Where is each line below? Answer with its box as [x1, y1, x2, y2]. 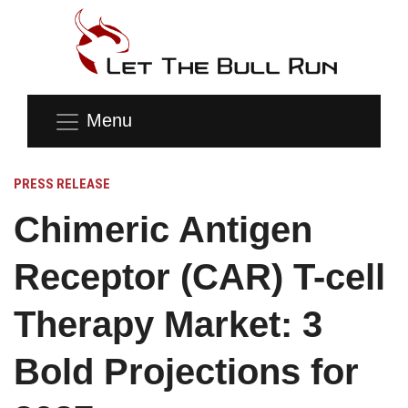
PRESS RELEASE [14, 175, 110, 192]
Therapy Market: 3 [14, 303, 322, 344]
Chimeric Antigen [14, 209, 312, 250]
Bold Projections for [14, 351, 359, 392]
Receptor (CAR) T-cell [14, 256, 385, 297]
